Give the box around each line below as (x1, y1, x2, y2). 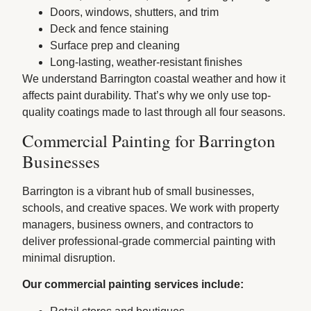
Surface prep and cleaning (50, 39, 180, 51)
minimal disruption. (22, 252, 116, 264)
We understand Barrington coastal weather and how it (22, 72, 286, 85)
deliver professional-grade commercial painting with (22, 235, 276, 247)
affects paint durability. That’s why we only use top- (22, 89, 271, 101)
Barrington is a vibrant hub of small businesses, (22, 185, 255, 197)
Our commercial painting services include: (22, 278, 244, 291)
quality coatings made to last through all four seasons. (22, 106, 286, 118)
